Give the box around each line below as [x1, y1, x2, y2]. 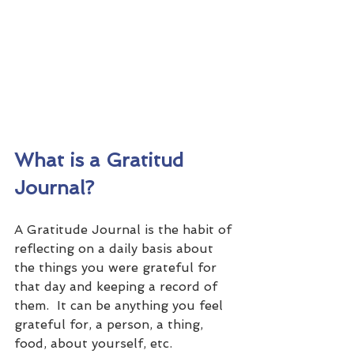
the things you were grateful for [14, 260, 220, 276]
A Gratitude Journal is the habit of [14, 222, 235, 238]
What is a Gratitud [14, 149, 189, 172]
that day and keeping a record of [14, 279, 221, 295]
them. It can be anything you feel [14, 298, 227, 314]
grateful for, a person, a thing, [14, 317, 207, 333]
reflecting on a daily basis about [14, 241, 217, 257]
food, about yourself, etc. [14, 336, 172, 352]
